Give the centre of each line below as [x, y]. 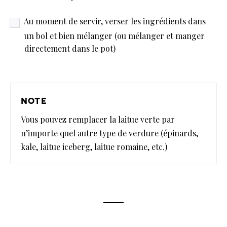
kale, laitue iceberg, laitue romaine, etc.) [94, 147]
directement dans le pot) [70, 49]
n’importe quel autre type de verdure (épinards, [109, 133]
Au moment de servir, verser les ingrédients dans [115, 21]
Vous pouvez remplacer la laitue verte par [98, 120]
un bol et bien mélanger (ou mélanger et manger [115, 36]
